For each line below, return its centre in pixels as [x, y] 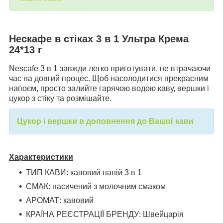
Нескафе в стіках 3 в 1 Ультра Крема [99, 39]
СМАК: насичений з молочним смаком [96, 186]
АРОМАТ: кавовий [60, 200]
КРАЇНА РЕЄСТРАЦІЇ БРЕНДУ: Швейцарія [105, 214]
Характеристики [41, 157]
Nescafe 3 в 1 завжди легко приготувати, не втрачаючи [110, 69]
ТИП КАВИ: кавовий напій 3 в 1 [84, 172]
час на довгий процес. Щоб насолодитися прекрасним [109, 79]
